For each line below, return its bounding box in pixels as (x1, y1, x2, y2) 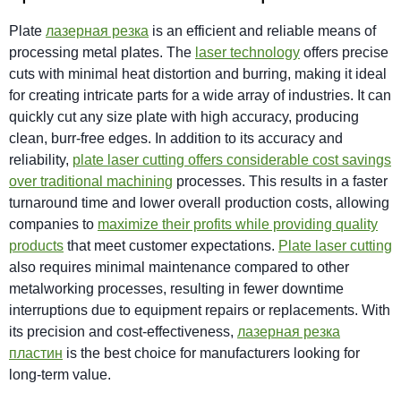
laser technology (195, 44, 300, 60)
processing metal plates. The (9, 44, 195, 60)
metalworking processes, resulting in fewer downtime (9, 280, 344, 296)
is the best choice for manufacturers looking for (63, 345, 360, 361)
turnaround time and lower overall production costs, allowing (9, 194, 389, 210)
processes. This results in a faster (173, 173, 388, 189)
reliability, (9, 151, 73, 167)
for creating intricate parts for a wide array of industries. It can (9, 87, 391, 103)
